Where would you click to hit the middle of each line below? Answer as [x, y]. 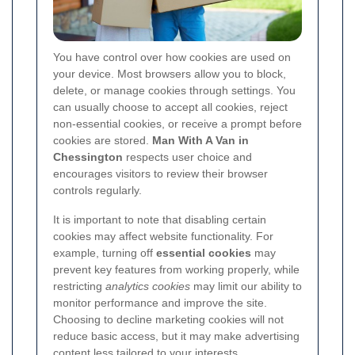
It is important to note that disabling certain [160, 220]
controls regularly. [97, 191]
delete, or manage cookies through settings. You [174, 91]
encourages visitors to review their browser [160, 174]
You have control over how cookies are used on [172, 57]
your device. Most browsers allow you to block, [170, 74]
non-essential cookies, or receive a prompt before [177, 124]
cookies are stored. [103, 141]
